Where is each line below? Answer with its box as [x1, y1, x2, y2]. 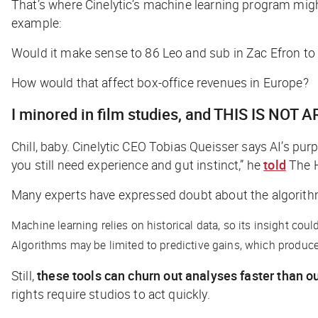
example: [11, 13, 62, 31]
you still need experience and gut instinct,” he [11, 155, 264, 173]
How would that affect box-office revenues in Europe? [11, 73, 309, 91]
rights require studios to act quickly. [11, 285, 213, 302]
